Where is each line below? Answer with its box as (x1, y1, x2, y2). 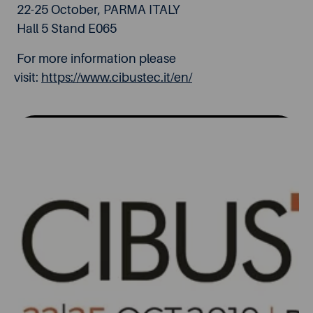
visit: (14, 71, 41, 85)
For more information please (14, 52, 179, 66)
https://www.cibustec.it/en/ (41, 71, 192, 85)
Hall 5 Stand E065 (14, 22, 117, 36)
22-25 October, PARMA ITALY (14, 3, 180, 17)
